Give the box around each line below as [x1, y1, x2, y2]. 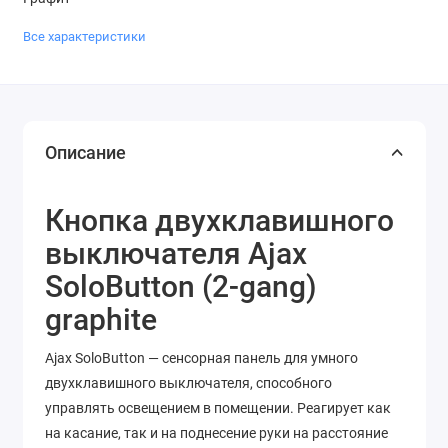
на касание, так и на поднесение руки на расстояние [45, 425, 388, 442]
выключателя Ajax [45, 236, 307, 272]
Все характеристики [22, 28, 146, 44]
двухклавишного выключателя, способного [45, 375, 332, 392]
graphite [45, 302, 157, 338]
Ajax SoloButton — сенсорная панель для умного [45, 350, 358, 367]
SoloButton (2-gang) [45, 269, 317, 305]
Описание [45, 142, 126, 164]
